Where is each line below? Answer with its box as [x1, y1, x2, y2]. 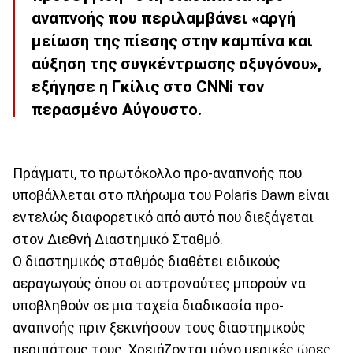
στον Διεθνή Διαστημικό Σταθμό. [13, 231, 223, 247]
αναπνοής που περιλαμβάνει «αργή [32, 9, 295, 28]
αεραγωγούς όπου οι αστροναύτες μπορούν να [13, 275, 306, 292]
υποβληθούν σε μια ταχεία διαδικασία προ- [13, 297, 284, 314]
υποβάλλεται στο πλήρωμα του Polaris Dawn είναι [13, 187, 329, 203]
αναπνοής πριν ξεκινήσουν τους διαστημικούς [13, 319, 306, 336]
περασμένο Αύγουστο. [32, 100, 202, 120]
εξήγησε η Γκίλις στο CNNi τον [32, 77, 264, 97]
